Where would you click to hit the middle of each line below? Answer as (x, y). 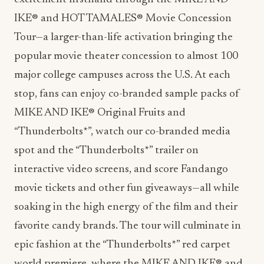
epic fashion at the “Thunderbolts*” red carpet (122, 245)
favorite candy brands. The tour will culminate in (128, 226)
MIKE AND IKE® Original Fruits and (100, 113)
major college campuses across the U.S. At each (122, 75)
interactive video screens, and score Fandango (121, 170)
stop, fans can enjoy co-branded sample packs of (127, 94)
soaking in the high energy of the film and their (126, 207)
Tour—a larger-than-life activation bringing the (123, 38)
